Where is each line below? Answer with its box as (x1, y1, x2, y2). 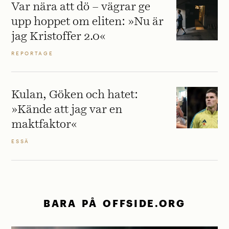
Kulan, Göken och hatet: (11, 89, 139, 101)
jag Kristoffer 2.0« (11, 31, 106, 43)
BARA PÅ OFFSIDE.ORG (43, 197, 186, 209)
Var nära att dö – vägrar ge (11, 1, 151, 13)
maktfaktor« (11, 119, 78, 131)
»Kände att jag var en (11, 104, 123, 116)
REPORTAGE (11, 50, 54, 56)
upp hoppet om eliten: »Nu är (11, 16, 164, 28)
